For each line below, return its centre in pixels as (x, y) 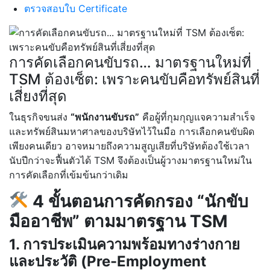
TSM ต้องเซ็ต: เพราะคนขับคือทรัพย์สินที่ (134, 79)
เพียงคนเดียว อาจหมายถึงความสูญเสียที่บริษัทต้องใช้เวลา (129, 146)
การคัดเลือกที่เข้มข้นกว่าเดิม (69, 174)
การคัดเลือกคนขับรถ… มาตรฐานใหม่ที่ (130, 62)
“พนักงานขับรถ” (105, 117)
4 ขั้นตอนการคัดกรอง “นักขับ (138, 201)
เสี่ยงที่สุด (38, 96)
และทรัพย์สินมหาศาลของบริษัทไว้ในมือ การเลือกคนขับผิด (132, 131)
